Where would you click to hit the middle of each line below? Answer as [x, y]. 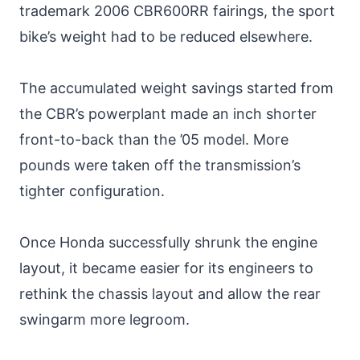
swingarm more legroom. [104, 319]
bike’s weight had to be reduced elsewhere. [166, 36]
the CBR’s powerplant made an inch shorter [168, 113]
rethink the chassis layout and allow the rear [170, 293]
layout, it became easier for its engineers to [166, 268]
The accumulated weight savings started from [176, 88]
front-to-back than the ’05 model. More [154, 139]
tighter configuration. [92, 190]
